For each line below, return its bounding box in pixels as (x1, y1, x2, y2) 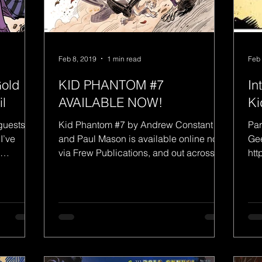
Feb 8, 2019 (58, 54, 96, 63)
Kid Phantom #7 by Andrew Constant (58, 119, 213, 130)
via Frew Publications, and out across (58, 147, 215, 158)
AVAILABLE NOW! (58, 94, 163, 111)
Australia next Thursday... (58, 161, 163, 173)
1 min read (107, 54, 141, 63)
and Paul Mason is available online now (58, 133, 225, 144)
